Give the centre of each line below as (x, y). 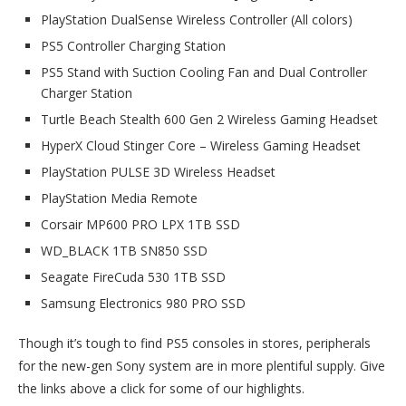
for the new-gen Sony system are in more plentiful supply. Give (202, 366)
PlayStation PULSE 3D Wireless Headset (158, 172)
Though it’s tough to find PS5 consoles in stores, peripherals (194, 343)
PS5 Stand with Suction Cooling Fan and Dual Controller (204, 72)
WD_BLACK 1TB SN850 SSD (124, 251)
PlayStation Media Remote (119, 198)
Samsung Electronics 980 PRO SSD (143, 304)
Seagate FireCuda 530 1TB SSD (133, 277)
